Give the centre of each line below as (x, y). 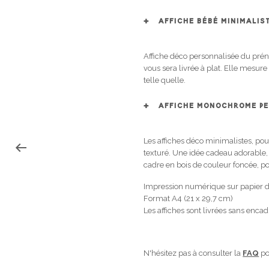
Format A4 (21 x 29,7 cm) (189, 198)
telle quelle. (165, 80)
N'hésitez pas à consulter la (193, 253)
